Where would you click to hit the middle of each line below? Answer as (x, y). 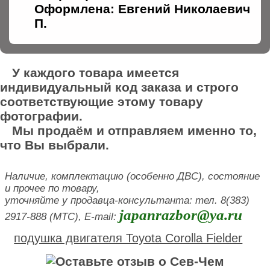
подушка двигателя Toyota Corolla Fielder (128, 238)
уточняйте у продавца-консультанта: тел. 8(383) (127, 200)
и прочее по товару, (52, 188)
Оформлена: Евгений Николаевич (142, 8)
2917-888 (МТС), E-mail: (62, 216)
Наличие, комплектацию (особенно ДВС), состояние (132, 176)
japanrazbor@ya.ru (181, 215)
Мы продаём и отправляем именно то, (134, 130)
